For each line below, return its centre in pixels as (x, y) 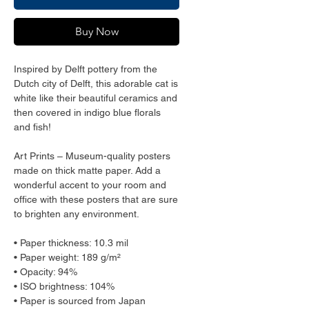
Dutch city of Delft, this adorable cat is (96, 83)
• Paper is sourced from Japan (80, 301)
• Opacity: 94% (46, 272)
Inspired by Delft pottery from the (86, 69)
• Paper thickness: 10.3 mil (71, 243)
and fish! (32, 127)
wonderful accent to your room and (90, 185)
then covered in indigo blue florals (87, 112)
